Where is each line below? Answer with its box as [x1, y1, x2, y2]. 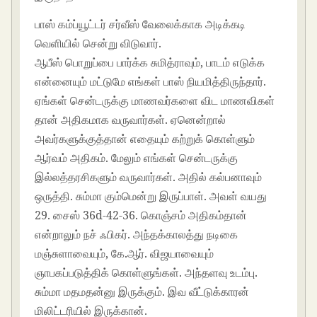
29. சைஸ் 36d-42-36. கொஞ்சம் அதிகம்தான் [35, 207, 248, 223]
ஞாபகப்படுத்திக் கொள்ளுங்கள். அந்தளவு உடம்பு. [35, 264, 258, 280]
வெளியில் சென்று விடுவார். [35, 35, 162, 51]
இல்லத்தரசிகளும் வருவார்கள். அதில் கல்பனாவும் [35, 168, 263, 185]
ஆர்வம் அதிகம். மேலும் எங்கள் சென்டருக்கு [35, 149, 238, 166]
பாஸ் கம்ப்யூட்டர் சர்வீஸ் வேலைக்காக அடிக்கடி [35, 16, 246, 32]
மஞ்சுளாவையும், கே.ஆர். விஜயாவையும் [35, 245, 214, 261]
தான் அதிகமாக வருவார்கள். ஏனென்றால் [35, 111, 226, 127]
